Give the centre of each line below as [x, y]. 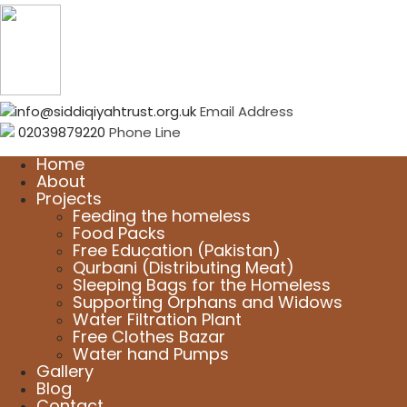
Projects [69, 199]
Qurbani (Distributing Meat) [184, 268]
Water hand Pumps [151, 354]
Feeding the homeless [162, 216]
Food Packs [119, 233]
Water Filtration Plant [157, 319]
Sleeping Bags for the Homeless [202, 285]
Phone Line [145, 132]
